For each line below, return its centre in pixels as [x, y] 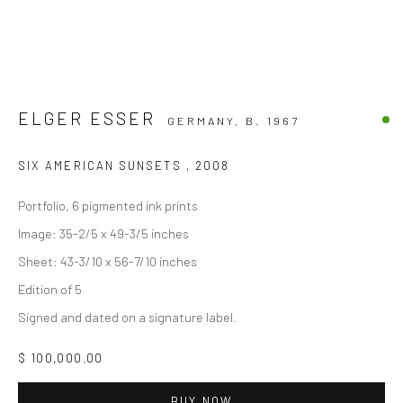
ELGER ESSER [87, 119]
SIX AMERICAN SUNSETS [102, 166]
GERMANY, [206, 121]
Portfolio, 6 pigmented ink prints [108, 206]
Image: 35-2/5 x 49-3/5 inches [103, 233]
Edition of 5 [50, 289]
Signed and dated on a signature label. [127, 317]
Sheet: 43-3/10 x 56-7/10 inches [107, 261]
